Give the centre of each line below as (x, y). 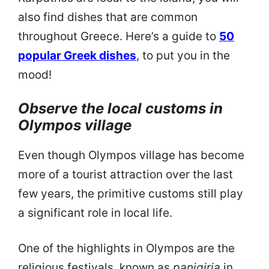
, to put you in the (183, 55)
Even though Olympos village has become (131, 156)
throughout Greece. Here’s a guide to (119, 36)
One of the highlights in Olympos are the (126, 248)
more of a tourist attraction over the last (125, 175)
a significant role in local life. (95, 213)
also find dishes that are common (108, 17)
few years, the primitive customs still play (131, 194)
